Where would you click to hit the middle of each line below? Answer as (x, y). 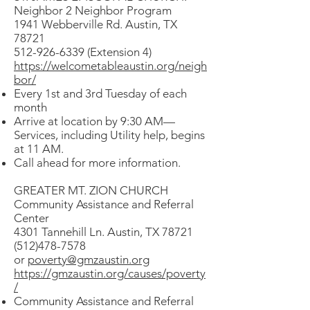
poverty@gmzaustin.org (89, 259)
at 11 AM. (39, 149)
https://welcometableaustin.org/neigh (110, 66)
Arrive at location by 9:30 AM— (94, 121)
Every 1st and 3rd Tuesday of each (100, 93)
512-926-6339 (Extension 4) (83, 52)
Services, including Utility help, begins (109, 135)
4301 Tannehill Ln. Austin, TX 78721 (103, 232)
